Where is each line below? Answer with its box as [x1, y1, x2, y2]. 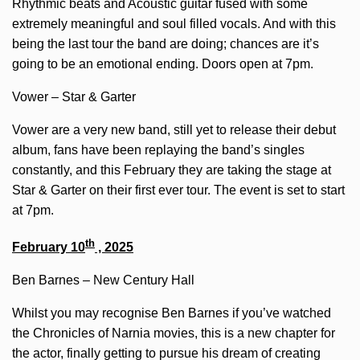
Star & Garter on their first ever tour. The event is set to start [12, 183, 345, 198]
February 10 [12, 240, 85, 255]
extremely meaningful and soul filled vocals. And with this [12, 17, 336, 31]
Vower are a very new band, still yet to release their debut [12, 123, 336, 137]
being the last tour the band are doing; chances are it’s [12, 37, 319, 51]
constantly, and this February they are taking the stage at [12, 163, 331, 178]
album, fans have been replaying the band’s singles [12, 143, 305, 157]
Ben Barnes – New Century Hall [12, 273, 194, 288]
